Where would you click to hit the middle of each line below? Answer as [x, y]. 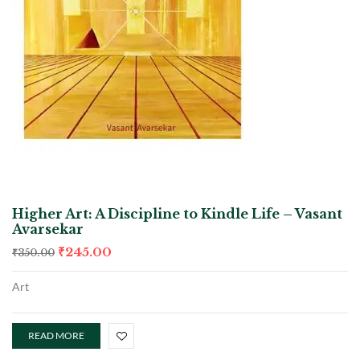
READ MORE [56, 335]
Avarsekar [48, 229]
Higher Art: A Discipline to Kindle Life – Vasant [177, 213]
